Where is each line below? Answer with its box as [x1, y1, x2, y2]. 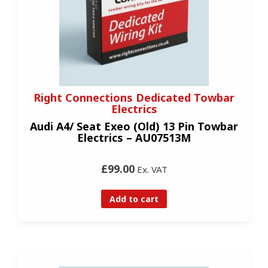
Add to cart [109, 193, 159, 205]
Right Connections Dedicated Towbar [33, 90, 234, 105]
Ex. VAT [134, 163, 167, 175]
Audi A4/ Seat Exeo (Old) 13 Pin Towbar [30, 118, 238, 133]
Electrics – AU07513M [77, 130, 191, 145]
